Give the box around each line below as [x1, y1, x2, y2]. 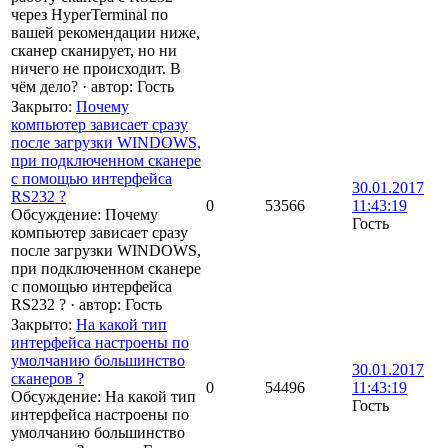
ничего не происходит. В [11, 60, 181, 78]
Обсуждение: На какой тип [11, 388, 196, 406]
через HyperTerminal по [11, 6, 168, 24]
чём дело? [11, 78, 78, 96]
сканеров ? [11, 370, 84, 388]
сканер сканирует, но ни [11, 42, 177, 60]
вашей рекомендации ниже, [11, 24, 200, 42]
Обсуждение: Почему [11, 206, 158, 224]
